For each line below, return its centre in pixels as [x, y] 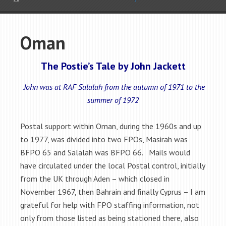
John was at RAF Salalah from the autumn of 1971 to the [114, 87]
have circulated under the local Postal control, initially [112, 165]
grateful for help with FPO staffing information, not [110, 205]
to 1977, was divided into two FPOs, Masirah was [104, 139]
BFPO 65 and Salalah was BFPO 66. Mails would [105, 152]
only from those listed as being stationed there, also [109, 218]
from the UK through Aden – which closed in [95, 179]
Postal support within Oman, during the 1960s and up [111, 126]
